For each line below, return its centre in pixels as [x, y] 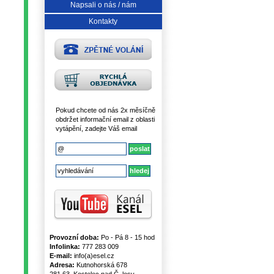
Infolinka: [65, 246]
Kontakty [103, 21]
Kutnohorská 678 [101, 265]
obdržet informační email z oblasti [105, 119]
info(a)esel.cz [93, 256]
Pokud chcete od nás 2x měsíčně [105, 110]
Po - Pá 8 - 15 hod [127, 237]
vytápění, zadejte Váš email [96, 128]
